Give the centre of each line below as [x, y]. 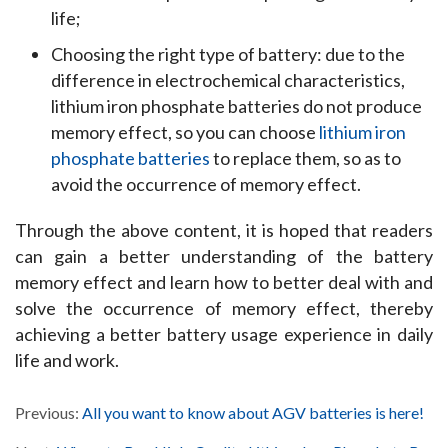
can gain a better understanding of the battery [224, 255]
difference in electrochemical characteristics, [228, 79]
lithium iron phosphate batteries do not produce [236, 105]
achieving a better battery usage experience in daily [224, 333]
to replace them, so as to [305, 157]
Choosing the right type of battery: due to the [228, 53]
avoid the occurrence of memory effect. [206, 183]
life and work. [67, 359]
